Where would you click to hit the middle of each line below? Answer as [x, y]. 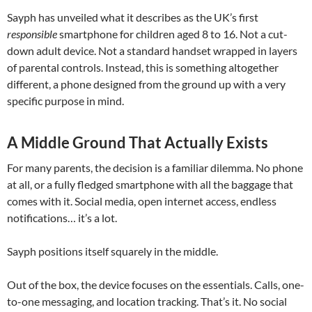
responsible [32, 34]
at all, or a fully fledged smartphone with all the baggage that [150, 185]
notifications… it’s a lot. [62, 218]
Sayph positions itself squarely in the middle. [112, 251]
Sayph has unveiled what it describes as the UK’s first [133, 17]
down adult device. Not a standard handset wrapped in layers [152, 51]
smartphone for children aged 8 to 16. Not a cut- [172, 34]
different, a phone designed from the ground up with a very [146, 84]
